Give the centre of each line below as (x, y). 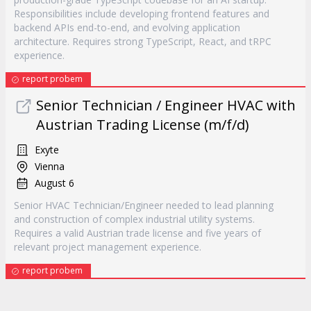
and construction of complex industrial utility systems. (134, 219)
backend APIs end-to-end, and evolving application (127, 27)
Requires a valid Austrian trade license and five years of (137, 233)
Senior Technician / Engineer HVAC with (166, 105)
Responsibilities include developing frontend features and (142, 14)
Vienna (50, 166)
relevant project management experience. (108, 247)
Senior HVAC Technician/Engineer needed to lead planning (144, 205)
